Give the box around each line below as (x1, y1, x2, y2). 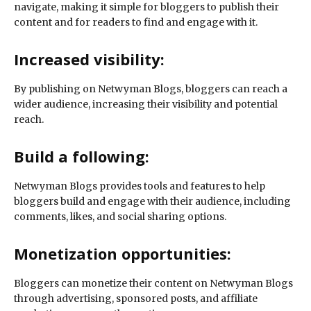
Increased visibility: (14, 49, 165, 70)
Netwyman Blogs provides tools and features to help (14, 180, 265, 193)
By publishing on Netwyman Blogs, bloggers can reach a (14, 83, 287, 96)
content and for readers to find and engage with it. (14, 16, 258, 29)
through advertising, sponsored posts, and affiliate (14, 292, 258, 305)
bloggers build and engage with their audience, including (14, 195, 291, 208)
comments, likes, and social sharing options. (14, 210, 226, 224)
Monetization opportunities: (14, 243, 231, 264)
